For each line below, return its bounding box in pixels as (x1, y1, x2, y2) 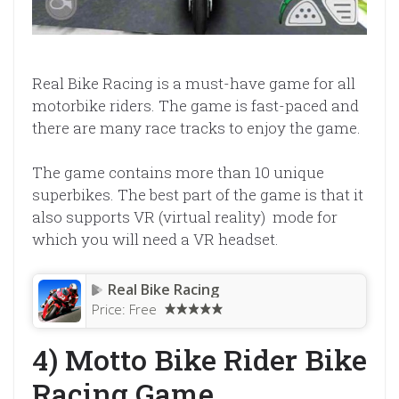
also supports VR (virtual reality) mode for (32, 207, 338, 228)
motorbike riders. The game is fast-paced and (32, 94, 359, 116)
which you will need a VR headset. (32, 229, 279, 250)
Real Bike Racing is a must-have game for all (32, 72, 355, 94)
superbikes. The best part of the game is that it (32, 184, 363, 206)
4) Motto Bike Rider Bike (32, 339, 367, 379)
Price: (92, 299, 129, 318)
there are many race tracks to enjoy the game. (32, 117, 361, 138)
